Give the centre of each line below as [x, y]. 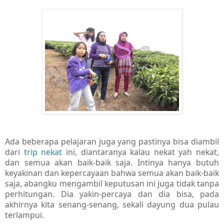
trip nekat [45, 152]
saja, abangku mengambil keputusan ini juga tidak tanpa [112, 183]
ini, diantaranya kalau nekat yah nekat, [142, 152]
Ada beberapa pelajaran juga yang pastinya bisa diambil [112, 141]
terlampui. [24, 215]
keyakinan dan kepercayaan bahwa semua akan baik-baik [112, 173]
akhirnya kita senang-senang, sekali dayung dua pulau [112, 204]
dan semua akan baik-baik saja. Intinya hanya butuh [112, 162]
